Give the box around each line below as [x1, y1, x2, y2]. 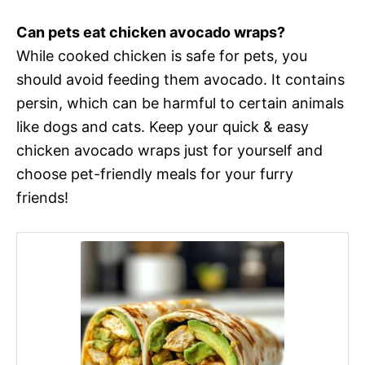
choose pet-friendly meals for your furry [16, 165, 293, 182]
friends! [16, 189, 68, 206]
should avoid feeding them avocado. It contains [16, 71, 345, 88]
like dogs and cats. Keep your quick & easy [16, 118, 309, 135]
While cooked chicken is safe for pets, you [16, 47, 307, 64]
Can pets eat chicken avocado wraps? [16, 24, 285, 41]
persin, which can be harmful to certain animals [16, 95, 344, 112]
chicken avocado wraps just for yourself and [16, 142, 323, 159]
